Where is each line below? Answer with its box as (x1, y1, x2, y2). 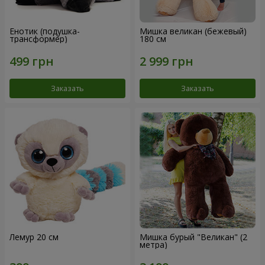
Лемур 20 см (9, 231, 59, 243)
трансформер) (9, 33, 67, 45)
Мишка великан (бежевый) (140, 25, 247, 37)
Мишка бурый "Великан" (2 (140, 231, 247, 243)
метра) (140, 238, 167, 250)
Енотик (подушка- (9, 25, 80, 37)
